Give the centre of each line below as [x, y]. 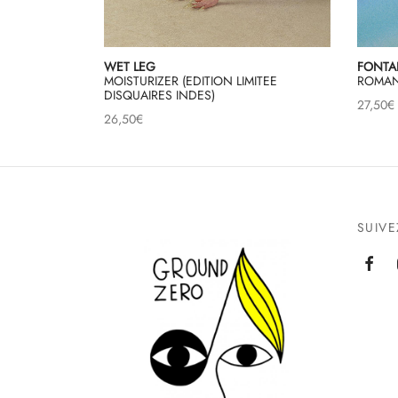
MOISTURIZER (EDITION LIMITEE [191, 81]
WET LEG [130, 67]
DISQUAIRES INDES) [159, 96]
